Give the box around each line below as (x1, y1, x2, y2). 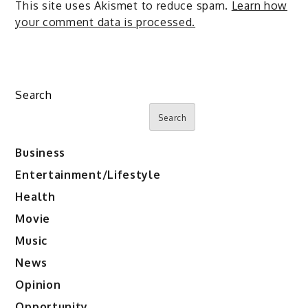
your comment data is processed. (15, 14, 196, 29)
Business (15, 146, 66, 160)
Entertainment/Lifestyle (15, 168, 161, 182)
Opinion (15, 278, 61, 292)
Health (15, 190, 56, 204)
